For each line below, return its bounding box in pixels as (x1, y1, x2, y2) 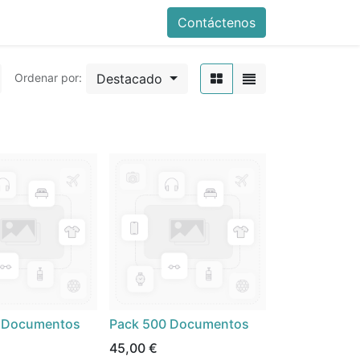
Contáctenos (178, 14, 256, 31)
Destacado (96, 71, 163, 87)
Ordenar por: (14, 71, 83, 85)
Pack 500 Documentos (109, 315, 249, 332)
